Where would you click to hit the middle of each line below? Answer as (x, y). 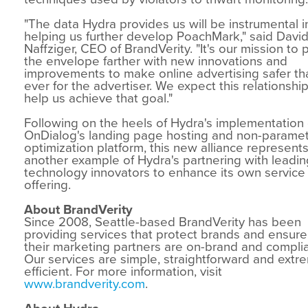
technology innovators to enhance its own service (165, 172)
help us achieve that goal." (98, 98)
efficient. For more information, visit (123, 271)
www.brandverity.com (85, 284)
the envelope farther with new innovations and (156, 61)
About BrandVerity (78, 209)
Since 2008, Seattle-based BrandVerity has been (163, 222)
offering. (47, 185)
